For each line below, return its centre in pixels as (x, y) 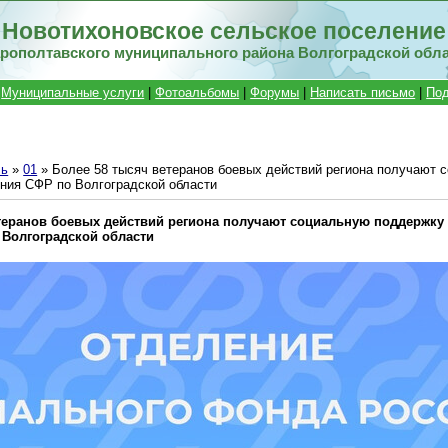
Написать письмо (363, 92)
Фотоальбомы (197, 92)
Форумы (275, 92)
